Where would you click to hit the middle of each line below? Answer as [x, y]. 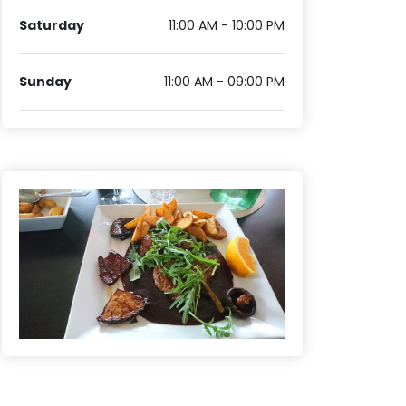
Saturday [52, 26]
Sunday [46, 82]
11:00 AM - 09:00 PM [225, 82]
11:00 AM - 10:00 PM [227, 26]
